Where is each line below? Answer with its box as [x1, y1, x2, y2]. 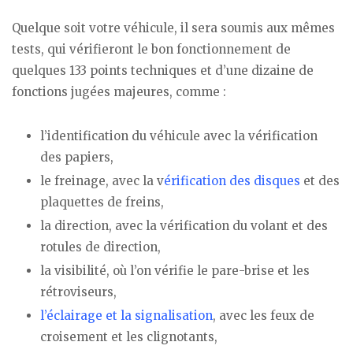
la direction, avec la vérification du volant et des [40, 218, 328, 234]
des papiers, [40, 150, 113, 165]
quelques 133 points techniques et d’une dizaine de [12, 62, 314, 78]
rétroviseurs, [40, 284, 117, 300]
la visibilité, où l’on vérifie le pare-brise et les [40, 263, 310, 279]
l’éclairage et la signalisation [40, 308, 213, 324]
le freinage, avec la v [40, 173, 164, 189]
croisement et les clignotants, [40, 329, 217, 345]
